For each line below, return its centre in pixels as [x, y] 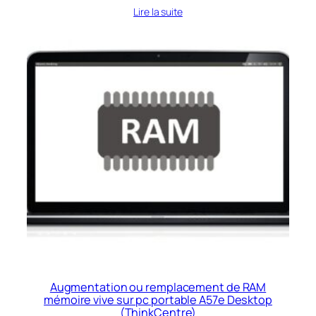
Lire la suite [158, 12]
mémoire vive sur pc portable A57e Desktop [158, 300]
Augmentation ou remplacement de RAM [158, 287]
